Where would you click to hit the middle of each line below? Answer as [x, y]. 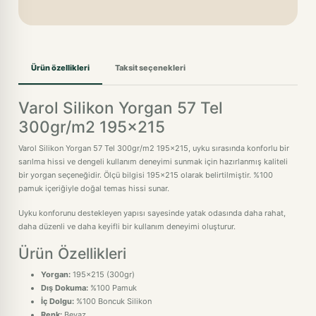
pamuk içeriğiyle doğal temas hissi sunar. [94, 188]
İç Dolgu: [57, 301]
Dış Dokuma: [65, 288]
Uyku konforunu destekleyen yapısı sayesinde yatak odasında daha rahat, [152, 213]
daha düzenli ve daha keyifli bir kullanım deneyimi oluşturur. [127, 226]
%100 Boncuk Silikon [113, 301]
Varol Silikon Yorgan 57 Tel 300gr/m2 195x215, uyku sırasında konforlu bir [154, 148]
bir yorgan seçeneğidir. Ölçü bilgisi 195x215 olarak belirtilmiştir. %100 [146, 175]
